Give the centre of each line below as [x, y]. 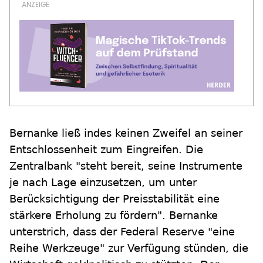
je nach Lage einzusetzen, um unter [103, 182]
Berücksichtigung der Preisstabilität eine [114, 199]
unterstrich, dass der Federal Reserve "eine [122, 232]
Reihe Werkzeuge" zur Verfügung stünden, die [129, 248]
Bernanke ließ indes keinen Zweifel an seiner [126, 133]
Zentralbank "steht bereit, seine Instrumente [126, 166]
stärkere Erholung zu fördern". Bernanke [114, 215]
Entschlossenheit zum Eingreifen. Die [106, 149]
